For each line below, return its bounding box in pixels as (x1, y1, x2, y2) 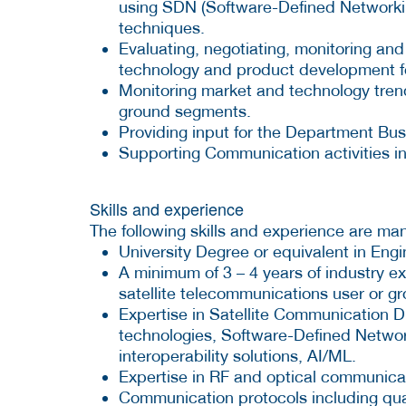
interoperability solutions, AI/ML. (119, 345, 356, 365)
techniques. (119, 17, 205, 37)
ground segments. (119, 101, 251, 121)
